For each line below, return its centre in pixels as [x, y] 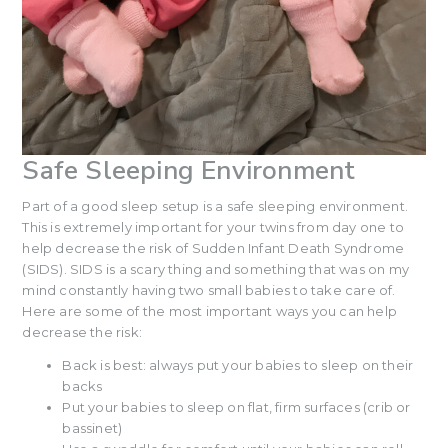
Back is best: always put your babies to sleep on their [238, 364]
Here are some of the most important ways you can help [209, 310]
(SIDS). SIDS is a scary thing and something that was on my [215, 268]
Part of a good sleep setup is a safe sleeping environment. [215, 205]
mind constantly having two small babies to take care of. [209, 289]
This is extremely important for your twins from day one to [213, 226]
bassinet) [92, 427]
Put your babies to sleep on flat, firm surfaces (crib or [236, 406]
